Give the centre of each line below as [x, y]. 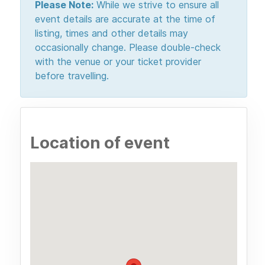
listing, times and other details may [112, 33]
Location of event [100, 143]
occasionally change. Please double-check [128, 48]
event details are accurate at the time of [125, 19]
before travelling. [72, 76]
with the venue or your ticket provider [118, 62]
